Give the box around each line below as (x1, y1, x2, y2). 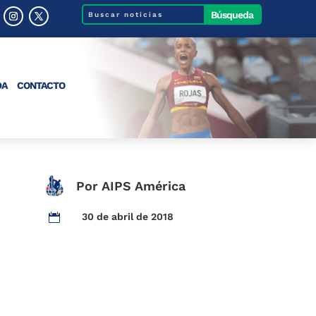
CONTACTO (16, 80, 65, 91)
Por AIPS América (76, 178, 186, 193)
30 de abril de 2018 (82, 210, 174, 222)
